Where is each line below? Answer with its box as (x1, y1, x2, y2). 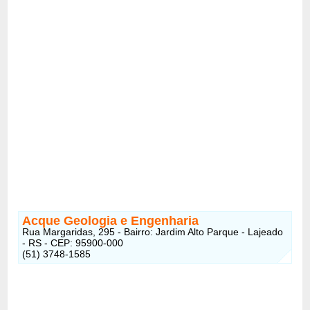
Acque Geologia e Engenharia (22, 213, 199, 228)
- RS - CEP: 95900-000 (22, 237, 124, 248)
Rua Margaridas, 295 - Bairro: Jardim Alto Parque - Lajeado (22, 226, 284, 237)
